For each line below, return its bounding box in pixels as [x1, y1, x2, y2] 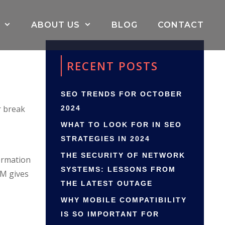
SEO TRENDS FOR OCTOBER [61, 90, 182, 98]
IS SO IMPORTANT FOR [61, 210, 159, 218]
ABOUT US [31, 20, 80, 30]
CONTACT [158, 20, 204, 30]
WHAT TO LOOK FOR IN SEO [61, 121, 182, 129]
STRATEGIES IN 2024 [61, 135, 150, 143]
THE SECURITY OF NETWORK [61, 151, 185, 159]
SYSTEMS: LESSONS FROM [61, 165, 176, 173]
